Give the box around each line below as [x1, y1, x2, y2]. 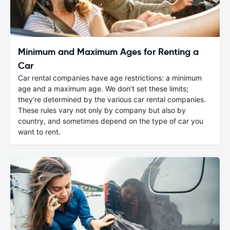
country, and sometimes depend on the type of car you [18, 116, 203, 125]
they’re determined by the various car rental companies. [18, 94, 206, 104]
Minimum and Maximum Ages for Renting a [18, 45, 199, 57]
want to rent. [18, 127, 61, 136]
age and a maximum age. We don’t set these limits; [18, 84, 188, 93]
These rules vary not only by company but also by [18, 105, 186, 114]
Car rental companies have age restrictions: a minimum [18, 73, 202, 82]
